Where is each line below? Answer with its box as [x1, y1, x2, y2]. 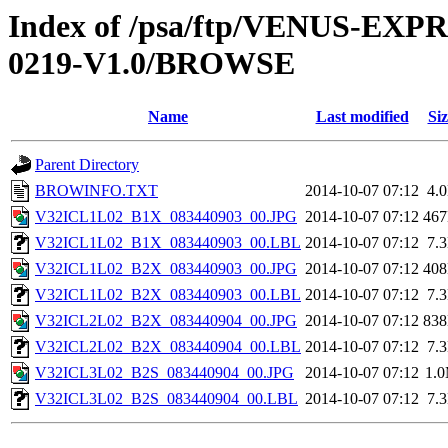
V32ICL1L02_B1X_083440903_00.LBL [35, 234, 301, 252]
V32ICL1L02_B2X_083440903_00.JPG [35, 260, 297, 278]
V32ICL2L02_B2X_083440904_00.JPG [35, 312, 297, 330]
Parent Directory [35, 156, 139, 174]
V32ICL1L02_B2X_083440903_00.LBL [35, 286, 301, 304]
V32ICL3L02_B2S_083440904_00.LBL [35, 390, 298, 408]
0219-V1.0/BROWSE [8, 45, 295, 81]
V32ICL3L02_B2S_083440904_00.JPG [35, 364, 294, 382]
